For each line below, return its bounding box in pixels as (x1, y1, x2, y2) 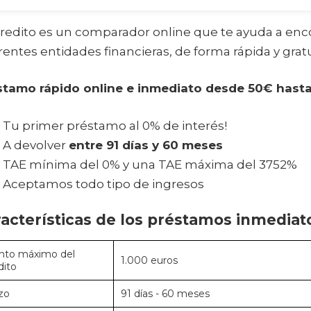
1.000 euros (120, 254, 178, 267)
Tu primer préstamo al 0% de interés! (2, 118, 227, 133)
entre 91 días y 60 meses (68, 137, 223, 152)
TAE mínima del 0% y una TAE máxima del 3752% (2, 157, 297, 171)
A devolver (2, 137, 69, 152)
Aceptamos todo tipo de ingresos (2, 176, 204, 191)
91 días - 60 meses (120, 287, 210, 301)
